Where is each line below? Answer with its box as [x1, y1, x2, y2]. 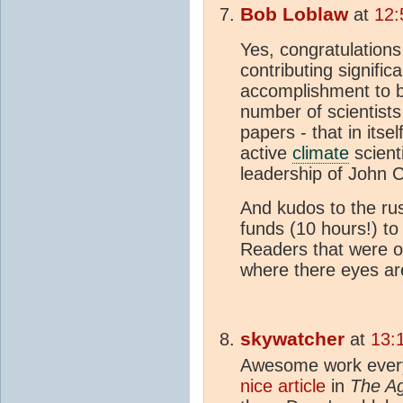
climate [292, 143, 349, 164]
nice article [240, 376, 326, 397]
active [240, 143, 292, 164]
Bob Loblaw [240, 4, 348, 26]
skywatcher [240, 328, 345, 351]
